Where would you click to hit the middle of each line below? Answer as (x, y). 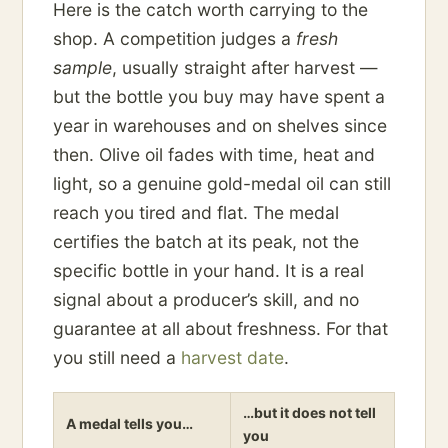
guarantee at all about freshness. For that (220, 329)
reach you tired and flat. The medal (196, 213)
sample (82, 68)
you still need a (117, 358)
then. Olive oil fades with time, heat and (214, 155)
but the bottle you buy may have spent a (219, 97)
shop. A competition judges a (174, 39)
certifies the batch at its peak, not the (206, 242)
